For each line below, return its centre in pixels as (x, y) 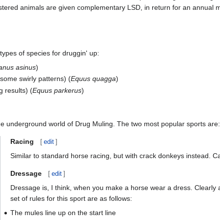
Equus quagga (94, 79)
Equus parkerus (57, 90)
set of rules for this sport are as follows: (71, 198)
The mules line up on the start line (63, 212)
